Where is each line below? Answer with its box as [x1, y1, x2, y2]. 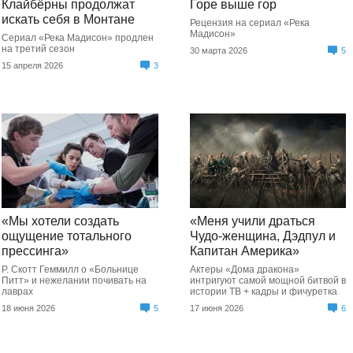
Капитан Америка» [189, 244, 299, 258]
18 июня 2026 [2, 303, 56, 313]
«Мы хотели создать [2, 214, 120, 228]
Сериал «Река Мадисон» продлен [2, 32, 154, 43]
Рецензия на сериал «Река [189, 17, 310, 28]
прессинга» [2, 244, 69, 258]
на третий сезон [2, 43, 76, 54]
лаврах [2, 286, 34, 297]
